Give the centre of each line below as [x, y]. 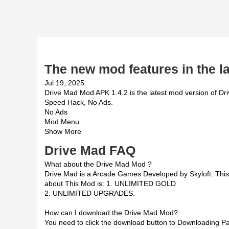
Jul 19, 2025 [64, 83]
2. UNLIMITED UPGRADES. [90, 193]
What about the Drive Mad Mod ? [98, 164]
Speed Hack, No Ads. [79, 102]
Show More [63, 131]
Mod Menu [62, 122]
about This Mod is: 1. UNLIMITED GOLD [110, 184]
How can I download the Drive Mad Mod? [111, 213]
